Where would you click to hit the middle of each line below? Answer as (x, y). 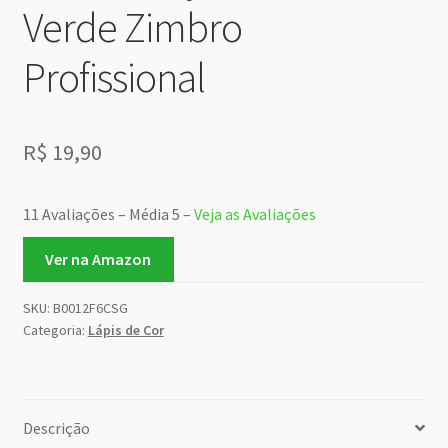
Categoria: (55, 329)
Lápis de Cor (125, 329)
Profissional (113, 76)
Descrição (56, 427)
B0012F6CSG (90, 307)
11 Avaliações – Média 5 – (108, 214)
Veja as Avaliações (254, 214)
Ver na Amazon (98, 258)
